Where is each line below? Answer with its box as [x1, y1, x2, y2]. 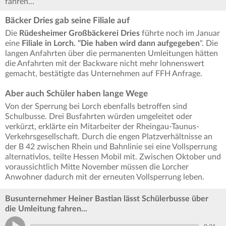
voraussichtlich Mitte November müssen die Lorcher [5, 163, 189, 172]
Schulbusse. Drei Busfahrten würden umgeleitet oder [5, 112, 192, 121]
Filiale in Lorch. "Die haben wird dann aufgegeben [22, 39, 200, 48]
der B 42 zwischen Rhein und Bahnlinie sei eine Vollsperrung [5, 143, 217, 151]
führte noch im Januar [140, 29, 220, 38]
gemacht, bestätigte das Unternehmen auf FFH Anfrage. [5, 70, 202, 78]
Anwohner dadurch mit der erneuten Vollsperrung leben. [5, 173, 204, 182]
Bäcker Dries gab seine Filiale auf [5, 16, 130, 25]
